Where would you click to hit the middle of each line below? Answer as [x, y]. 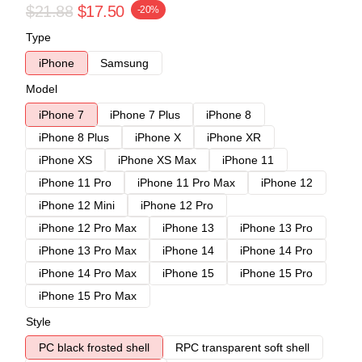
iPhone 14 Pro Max [88, 273]
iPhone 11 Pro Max [186, 182]
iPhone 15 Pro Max [88, 295]
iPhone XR [234, 137]
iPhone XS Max [157, 160]
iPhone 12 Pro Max [88, 227]
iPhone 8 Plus [74, 137]
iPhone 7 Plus [145, 114]
